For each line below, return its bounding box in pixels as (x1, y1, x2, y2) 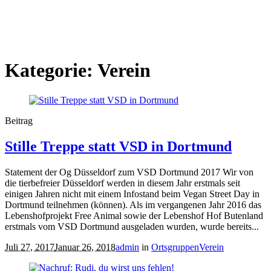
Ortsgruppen (151, 241, 199, 252)
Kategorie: (5, 59, 97, 82)
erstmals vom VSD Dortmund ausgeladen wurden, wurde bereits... (5, 221, 259, 232)
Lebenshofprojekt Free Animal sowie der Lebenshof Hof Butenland (5, 210, 263, 221)
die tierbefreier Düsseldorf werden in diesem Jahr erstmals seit (5, 177, 240, 188)
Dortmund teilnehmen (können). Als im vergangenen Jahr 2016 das (5, 199, 261, 210)
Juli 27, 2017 (5, 241, 54, 252)
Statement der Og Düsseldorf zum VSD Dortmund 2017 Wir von (5, 166, 253, 177)
